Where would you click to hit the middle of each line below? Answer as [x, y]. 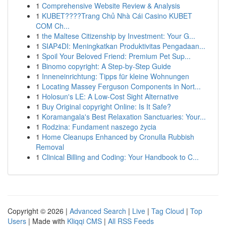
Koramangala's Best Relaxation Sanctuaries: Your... [124, 117]
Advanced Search [98, 211]
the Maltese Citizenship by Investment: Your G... [119, 36]
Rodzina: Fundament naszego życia [99, 127]
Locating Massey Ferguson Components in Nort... [121, 86]
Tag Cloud [168, 211]
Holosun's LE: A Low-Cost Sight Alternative [110, 96]
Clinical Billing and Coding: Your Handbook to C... [120, 157]
